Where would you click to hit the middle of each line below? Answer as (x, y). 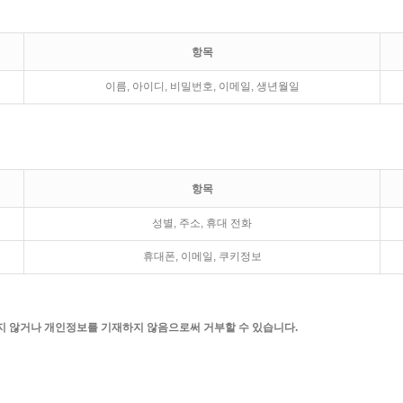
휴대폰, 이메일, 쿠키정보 (202, 256)
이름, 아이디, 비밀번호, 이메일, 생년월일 (202, 86)
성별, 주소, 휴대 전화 (202, 223)
